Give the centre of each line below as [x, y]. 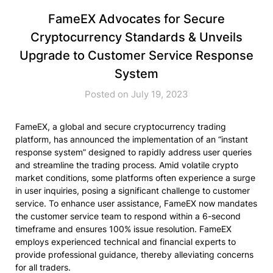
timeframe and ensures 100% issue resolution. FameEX [123, 229]
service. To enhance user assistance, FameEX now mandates [136, 204]
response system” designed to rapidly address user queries [133, 152]
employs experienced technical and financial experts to [126, 242]
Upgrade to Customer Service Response [136, 56]
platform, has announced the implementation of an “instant [132, 140]
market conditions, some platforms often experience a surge [135, 178]
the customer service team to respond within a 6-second [128, 216]
